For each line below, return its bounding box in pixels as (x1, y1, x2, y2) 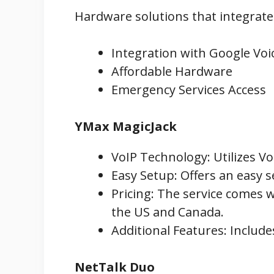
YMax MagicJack (75, 117, 177, 135)
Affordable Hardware (111, 62, 232, 80)
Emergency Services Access (111, 81, 266, 98)
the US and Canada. (111, 203, 224, 220)
